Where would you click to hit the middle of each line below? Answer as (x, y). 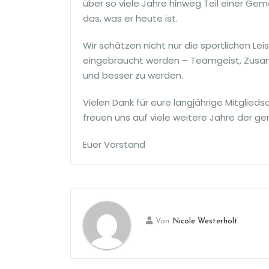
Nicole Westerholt (205, 221)
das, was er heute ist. (130, 18)
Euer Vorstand (114, 144)
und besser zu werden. (133, 75)
